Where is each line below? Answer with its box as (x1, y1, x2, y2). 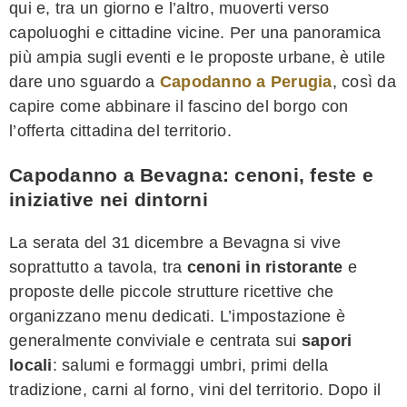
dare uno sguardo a (9, 72, 160, 91)
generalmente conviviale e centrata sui (9, 331, 302, 350)
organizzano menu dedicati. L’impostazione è (9, 306, 345, 325)
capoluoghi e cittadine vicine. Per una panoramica (9, 23, 382, 42)
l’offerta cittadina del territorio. (9, 121, 232, 140)
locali (9, 355, 53, 374)
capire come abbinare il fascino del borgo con (9, 96, 349, 115)
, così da (332, 72, 396, 91)
